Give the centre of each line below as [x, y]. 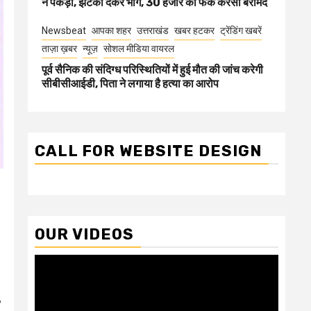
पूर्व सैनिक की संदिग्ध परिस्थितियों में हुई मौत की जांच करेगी [152, 70]
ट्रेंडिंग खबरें [241, 31]
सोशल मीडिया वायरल [139, 49]
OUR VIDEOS [84, 234]
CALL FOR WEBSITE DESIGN [148, 151]
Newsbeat [64, 31]
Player [50, 279]
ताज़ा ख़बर [59, 49]
